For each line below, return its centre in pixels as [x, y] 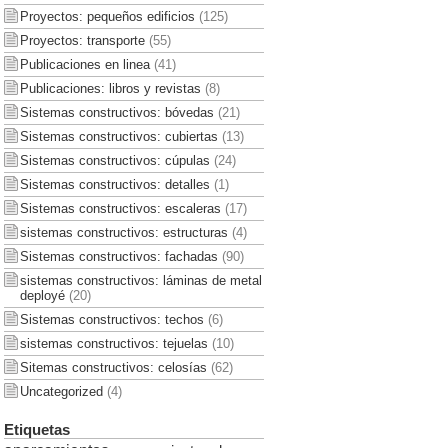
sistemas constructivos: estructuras [123, 232]
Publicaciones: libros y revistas [110, 88]
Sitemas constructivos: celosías [113, 367]
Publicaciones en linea [84, 64]
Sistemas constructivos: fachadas [118, 256]
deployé [42, 295]
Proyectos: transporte [82, 40]
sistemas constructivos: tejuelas [113, 343]
